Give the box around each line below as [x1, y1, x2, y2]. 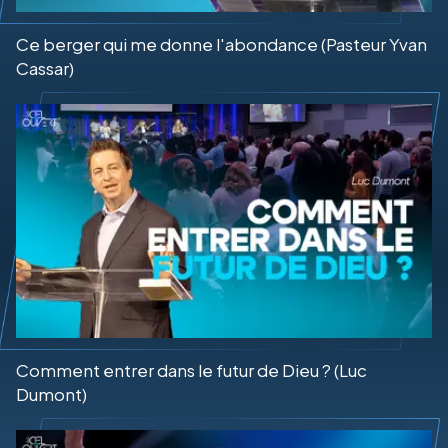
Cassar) [16, 57, 74, 79]
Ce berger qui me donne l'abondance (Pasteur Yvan [16, 33, 427, 55]
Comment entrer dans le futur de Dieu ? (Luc [16, 359, 367, 381]
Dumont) [16, 383, 87, 405]
